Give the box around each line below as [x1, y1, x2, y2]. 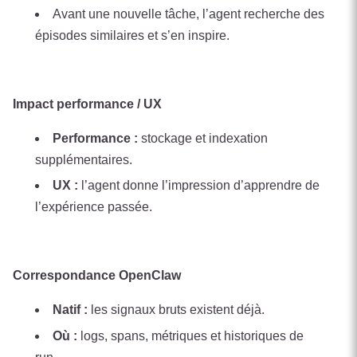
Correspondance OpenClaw [13, 269, 181, 283]
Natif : [53, 303, 88, 317]
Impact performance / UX [13, 96, 162, 111]
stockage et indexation [138, 131, 268, 145]
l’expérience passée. [35, 200, 152, 214]
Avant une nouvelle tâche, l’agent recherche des [53, 6, 324, 21]
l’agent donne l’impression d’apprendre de [78, 178, 320, 193]
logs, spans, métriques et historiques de [77, 328, 304, 343]
